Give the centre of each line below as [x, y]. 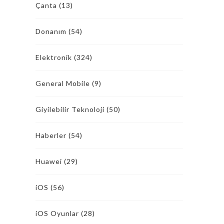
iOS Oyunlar [57, 213]
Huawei [49, 161]
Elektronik [54, 57]
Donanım [51, 31]
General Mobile [63, 83]
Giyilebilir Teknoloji [70, 109]
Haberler [51, 135]
